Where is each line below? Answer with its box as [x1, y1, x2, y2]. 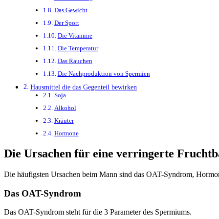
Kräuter [54, 117, 74, 125]
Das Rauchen [57, 57, 92, 65]
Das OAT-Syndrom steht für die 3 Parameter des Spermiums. [4, 208, 192, 217]
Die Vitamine [57, 32, 92, 40]
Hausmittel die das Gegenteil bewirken [30, 83, 137, 91]
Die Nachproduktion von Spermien [57, 70, 150, 78]
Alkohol [54, 104, 76, 112]
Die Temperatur [57, 44, 98, 52]
